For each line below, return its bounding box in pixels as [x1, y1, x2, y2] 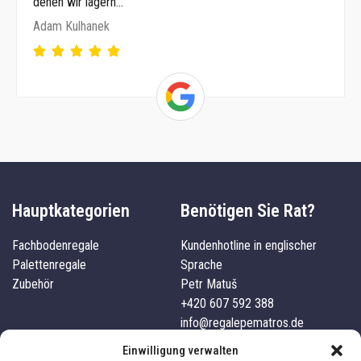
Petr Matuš [180, 276, 237, 292]
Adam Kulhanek [33, 18, 110, 34]
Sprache [180, 256, 222, 272]
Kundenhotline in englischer [180, 237, 317, 253]
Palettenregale [12, 256, 86, 272]
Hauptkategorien [12, 200, 130, 221]
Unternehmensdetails [12, 330, 164, 351]
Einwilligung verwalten [122, 343, 239, 358]
